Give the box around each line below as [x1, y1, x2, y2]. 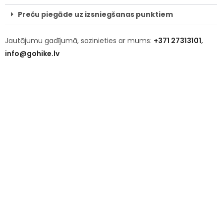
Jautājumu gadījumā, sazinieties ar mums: [5, 36, 154, 46]
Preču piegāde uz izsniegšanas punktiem [18, 9, 173, 19]
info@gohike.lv [5, 49, 59, 58]
